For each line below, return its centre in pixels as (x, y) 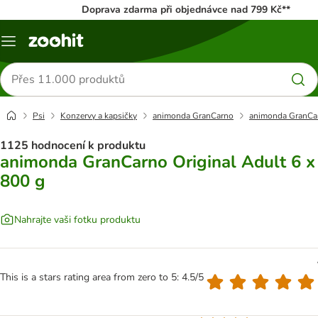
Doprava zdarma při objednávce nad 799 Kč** (186, 10)
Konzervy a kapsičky (99, 116)
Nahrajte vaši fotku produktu (77, 219)
